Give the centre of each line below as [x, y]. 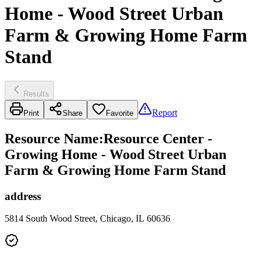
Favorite [120, 113]
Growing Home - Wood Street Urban [116, 154]
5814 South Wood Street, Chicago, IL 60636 [87, 219]
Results [36, 94]
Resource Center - [158, 138]
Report [165, 112]
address [23, 196]
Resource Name [52, 138]
